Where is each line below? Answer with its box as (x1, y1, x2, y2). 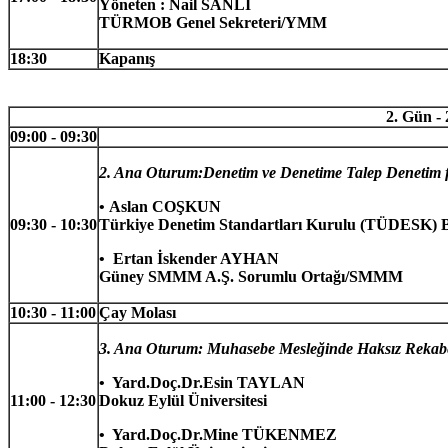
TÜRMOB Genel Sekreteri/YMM (99, 13, 327, 31)
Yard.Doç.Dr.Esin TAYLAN (112, 373, 305, 391)
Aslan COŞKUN (109, 197, 221, 215)
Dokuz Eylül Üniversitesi (99, 391, 267, 409)
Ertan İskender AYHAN (113, 249, 279, 267)
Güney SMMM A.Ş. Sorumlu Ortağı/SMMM (99, 267, 403, 285)
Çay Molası (99, 303, 176, 321)
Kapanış (99, 49, 155, 67)
